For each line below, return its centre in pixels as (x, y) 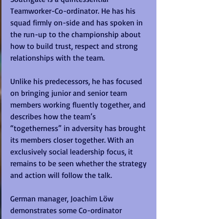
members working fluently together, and (79, 105)
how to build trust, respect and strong (75, 46)
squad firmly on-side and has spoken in (77, 23)
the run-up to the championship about (77, 34)
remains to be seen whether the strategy (79, 164)
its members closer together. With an (73, 140)
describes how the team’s (54, 117)
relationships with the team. (58, 58)
